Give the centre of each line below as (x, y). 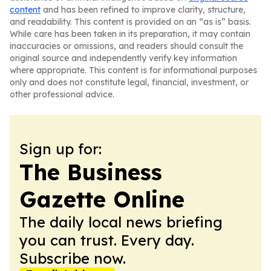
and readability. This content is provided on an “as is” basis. (130, 22)
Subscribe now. (73, 258)
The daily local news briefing (121, 222)
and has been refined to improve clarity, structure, (143, 10)
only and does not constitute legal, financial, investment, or (129, 82)
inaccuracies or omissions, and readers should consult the (126, 46)
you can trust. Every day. (107, 240)
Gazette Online (102, 199)
